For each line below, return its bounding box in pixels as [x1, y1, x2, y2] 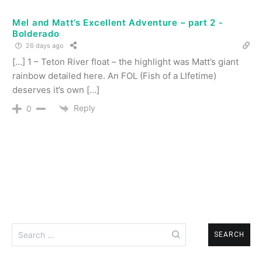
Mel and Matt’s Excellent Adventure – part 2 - [12, 16, 223, 28]
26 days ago [24, 42, 64, 50]
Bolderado [12, 27, 60, 39]
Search [11, 222, 42, 235]
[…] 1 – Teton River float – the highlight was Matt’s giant [12, 56, 239, 67]
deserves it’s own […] [12, 84, 99, 95]
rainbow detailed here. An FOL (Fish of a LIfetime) [12, 70, 216, 81]
